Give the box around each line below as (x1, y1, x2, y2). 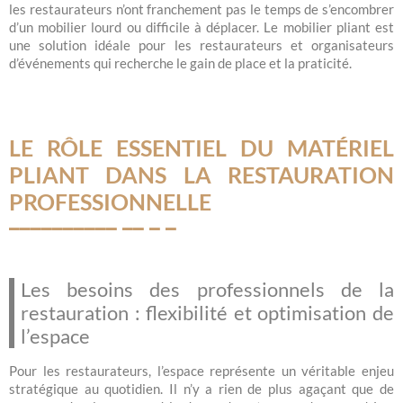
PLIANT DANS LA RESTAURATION (9, 160, 394, 188)
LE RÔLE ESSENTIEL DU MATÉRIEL (9, 133, 394, 161)
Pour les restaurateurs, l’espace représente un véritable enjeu (9, 362, 394, 379)
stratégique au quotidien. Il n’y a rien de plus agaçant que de (9, 380, 394, 397)
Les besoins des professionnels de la (21, 276, 394, 301)
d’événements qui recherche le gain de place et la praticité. (9, 54, 352, 71)
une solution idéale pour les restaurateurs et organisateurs (9, 36, 394, 53)
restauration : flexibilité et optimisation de (21, 300, 394, 325)
